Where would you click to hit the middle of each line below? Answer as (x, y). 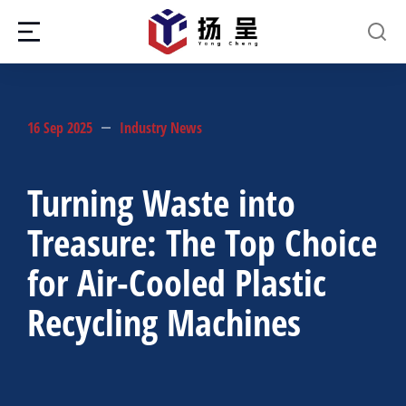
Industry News (161, 128)
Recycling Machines (164, 322)
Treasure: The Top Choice (202, 242)
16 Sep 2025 (60, 128)
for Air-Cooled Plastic (177, 282)
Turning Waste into (161, 203)
